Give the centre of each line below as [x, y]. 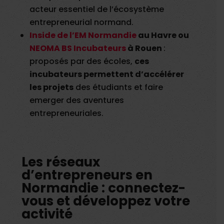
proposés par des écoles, [82, 61]
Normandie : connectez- [104, 188]
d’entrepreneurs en [87, 175]
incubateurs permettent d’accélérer [107, 74]
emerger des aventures [77, 100]
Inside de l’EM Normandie [83, 35]
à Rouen [145, 48]
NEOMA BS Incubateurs [78, 48]
